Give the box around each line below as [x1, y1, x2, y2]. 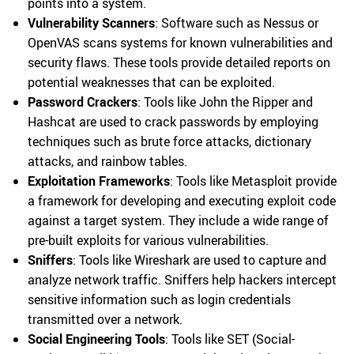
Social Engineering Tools [28, 330, 165, 348]
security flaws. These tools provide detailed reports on [28, 54, 330, 71]
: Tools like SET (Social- [165, 330, 295, 348]
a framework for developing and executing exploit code [28, 192, 336, 209]
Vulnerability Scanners [28, 14, 155, 32]
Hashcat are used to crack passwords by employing [28, 113, 318, 130]
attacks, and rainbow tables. [28, 153, 187, 170]
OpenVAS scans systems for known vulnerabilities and [28, 34, 333, 51]
